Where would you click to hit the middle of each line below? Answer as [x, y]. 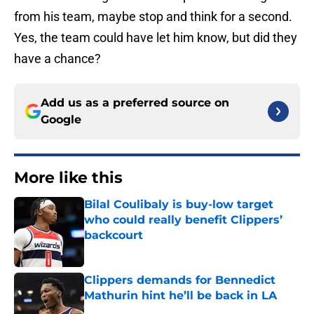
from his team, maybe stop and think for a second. [153, 17]
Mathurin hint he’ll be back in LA [180, 296]
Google [61, 120]
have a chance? [57, 59]
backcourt [114, 235]
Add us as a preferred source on [135, 103]
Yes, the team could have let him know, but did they [156, 38]
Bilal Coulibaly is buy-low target [179, 205]
